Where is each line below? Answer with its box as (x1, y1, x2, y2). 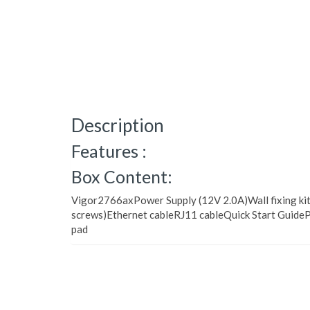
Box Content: (71, 166, 172, 187)
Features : (71, 140, 147, 161)
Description (71, 114, 164, 136)
